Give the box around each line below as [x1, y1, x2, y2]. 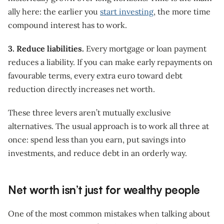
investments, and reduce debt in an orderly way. [8, 148, 187, 158]
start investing [100, 6, 153, 17]
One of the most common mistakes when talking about [8, 208, 210, 219]
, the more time [153, 6, 210, 17]
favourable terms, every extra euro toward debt [8, 70, 182, 81]
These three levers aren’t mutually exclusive [8, 107, 171, 118]
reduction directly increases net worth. [8, 84, 155, 94]
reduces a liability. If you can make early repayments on [8, 57, 212, 67]
